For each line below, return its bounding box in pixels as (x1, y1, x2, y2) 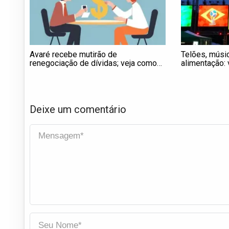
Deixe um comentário (30, 103, 126, 116)
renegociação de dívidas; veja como (30, 58, 157, 68)
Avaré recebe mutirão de (30, 50, 117, 60)
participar (30, 67, 63, 77)
